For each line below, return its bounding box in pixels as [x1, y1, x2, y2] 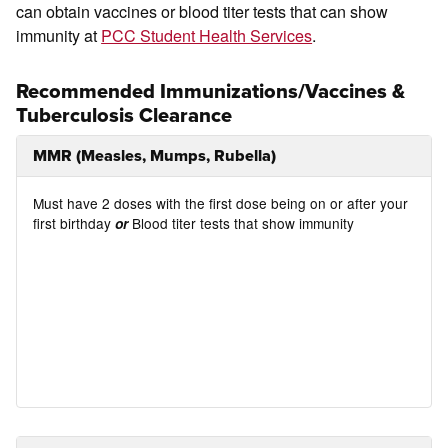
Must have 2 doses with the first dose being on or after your [33, 193, 409, 214]
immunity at [16, 22, 102, 47]
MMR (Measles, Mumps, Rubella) [33, 144, 277, 168]
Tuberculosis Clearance [16, 99, 238, 130]
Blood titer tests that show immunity [132, 213, 355, 234]
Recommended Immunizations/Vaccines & [16, 75, 406, 106]
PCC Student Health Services [101, 22, 313, 47]
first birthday [33, 213, 116, 234]
